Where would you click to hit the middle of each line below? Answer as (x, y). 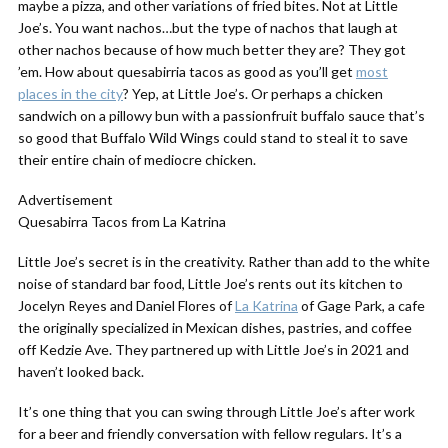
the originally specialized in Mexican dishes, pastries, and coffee (215, 327)
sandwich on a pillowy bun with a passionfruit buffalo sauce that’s (221, 115)
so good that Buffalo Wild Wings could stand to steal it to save (213, 137)
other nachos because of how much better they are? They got (212, 49)
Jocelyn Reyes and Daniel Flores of (126, 305)
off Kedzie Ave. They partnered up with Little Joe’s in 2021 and (213, 349)
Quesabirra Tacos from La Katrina (122, 221)
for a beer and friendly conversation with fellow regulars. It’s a (210, 433)
